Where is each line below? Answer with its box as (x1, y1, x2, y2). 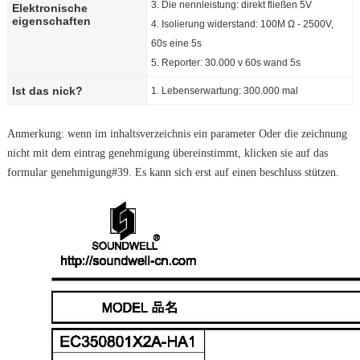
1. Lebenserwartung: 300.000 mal (150, 85, 298, 96)
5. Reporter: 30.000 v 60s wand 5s (150, 57, 301, 68)
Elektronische (11, 2, 88, 14)
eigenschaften (11, 14, 91, 27)
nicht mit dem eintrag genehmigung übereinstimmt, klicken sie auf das (6, 147, 328, 159)
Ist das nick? (11, 84, 83, 97)
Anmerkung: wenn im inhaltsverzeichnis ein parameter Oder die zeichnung (6, 128, 347, 140)
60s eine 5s (150, 38, 202, 49)
